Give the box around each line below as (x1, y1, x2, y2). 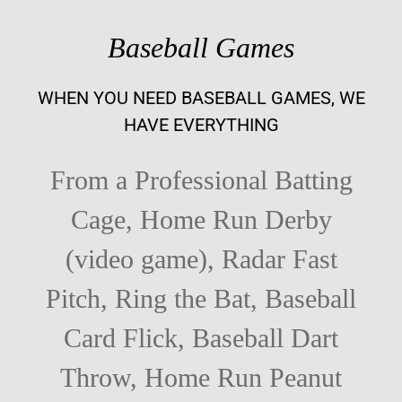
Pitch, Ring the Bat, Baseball (46, 284, 356, 314)
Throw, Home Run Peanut (60, 363, 342, 393)
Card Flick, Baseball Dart (64, 323, 338, 354)
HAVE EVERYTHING (123, 114, 279, 136)
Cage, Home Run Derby (70, 205, 332, 235)
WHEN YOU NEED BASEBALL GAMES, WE (37, 87, 365, 109)
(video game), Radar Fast (65, 244, 337, 275)
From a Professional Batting (49, 165, 353, 196)
